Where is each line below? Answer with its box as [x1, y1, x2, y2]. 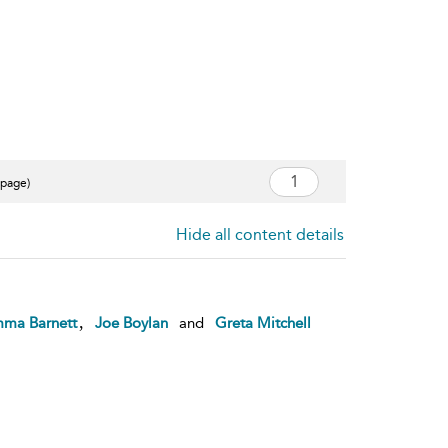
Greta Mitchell [214, 313, 311, 332]
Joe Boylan [94, 313, 168, 332]
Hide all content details [176, 224, 344, 244]
